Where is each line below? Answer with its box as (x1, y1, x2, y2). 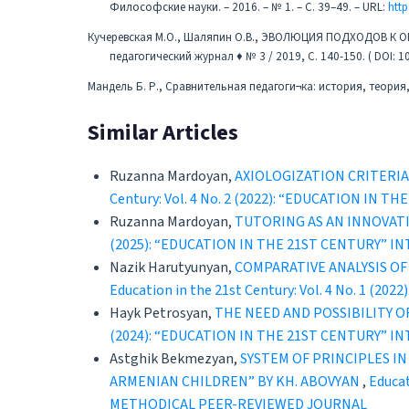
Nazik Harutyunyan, (110, 257, 235, 278)
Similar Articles (88, 117, 238, 150)
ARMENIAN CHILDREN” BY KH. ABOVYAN (110, 372, 362, 393)
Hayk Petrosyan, (110, 303, 215, 324)
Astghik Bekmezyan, (110, 349, 240, 370)
